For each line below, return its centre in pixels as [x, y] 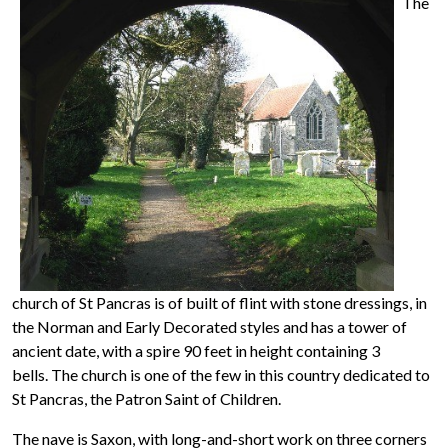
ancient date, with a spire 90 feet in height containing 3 [196, 350]
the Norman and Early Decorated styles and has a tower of [209, 326]
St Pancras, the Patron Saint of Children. [146, 398]
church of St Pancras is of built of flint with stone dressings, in [219, 302]
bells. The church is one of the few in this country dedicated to [221, 374]
